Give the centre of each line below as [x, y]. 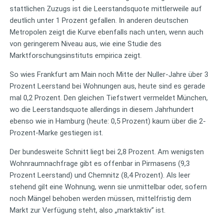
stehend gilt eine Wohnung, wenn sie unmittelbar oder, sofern [108, 187]
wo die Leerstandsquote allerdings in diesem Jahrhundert [102, 109]
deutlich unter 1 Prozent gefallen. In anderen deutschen [99, 20]
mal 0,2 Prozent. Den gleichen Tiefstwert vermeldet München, [109, 98]
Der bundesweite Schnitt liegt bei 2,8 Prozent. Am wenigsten [107, 152]
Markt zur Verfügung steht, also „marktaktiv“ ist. [88, 210]
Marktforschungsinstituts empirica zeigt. [76, 55]
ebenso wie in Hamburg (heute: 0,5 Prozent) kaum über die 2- [108, 121]
